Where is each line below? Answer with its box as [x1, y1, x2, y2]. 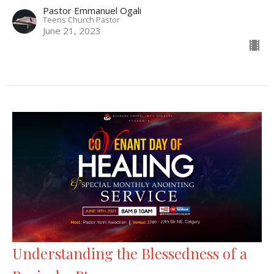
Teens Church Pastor [43, 13, 120, 25]
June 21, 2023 [43, 24, 101, 37]
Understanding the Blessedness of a [12, 243, 247, 263]
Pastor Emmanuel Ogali [43, 4, 141, 17]
